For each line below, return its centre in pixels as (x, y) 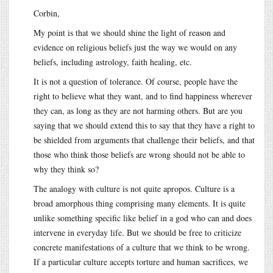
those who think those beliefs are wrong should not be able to (139, 154)
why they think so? (66, 169)
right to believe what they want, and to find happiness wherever (143, 96)
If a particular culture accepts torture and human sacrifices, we (141, 261)
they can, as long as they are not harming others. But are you (138, 110)
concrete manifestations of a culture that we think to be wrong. (142, 247)
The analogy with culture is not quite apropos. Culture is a (134, 188)
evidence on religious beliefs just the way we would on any (135, 47)
